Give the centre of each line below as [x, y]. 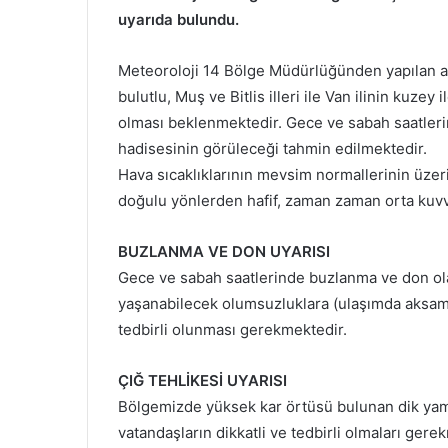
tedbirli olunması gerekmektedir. [232, 329]
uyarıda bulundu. [178, 19]
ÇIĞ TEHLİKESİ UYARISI [202, 380]
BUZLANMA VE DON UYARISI [224, 251]
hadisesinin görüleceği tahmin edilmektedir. [272, 148]
